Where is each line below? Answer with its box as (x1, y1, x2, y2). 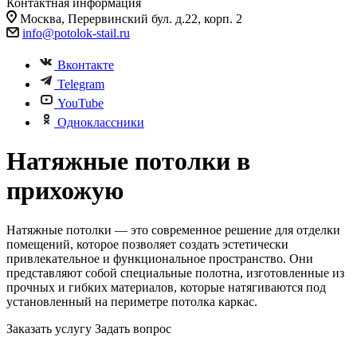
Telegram (57, 77, 104, 91)
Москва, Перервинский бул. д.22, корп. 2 (20, 12, 242, 25)
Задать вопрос (95, 321, 171, 335)
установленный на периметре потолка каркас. (6, 294, 257, 308)
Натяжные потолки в (6, 147, 250, 176)
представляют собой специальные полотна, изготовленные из (6, 265, 344, 280)
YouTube (57, 96, 104, 110)
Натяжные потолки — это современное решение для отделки (6, 222, 340, 237)
